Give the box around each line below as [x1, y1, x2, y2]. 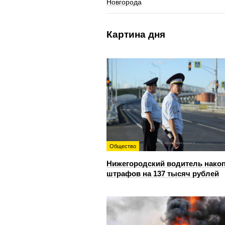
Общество [109, 143, 136, 149]
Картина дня [106, 29, 165, 40]
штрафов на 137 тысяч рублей [106, 169, 219, 178]
